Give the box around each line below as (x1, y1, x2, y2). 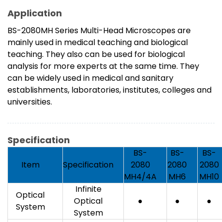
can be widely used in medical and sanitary (7, 72, 173, 84)
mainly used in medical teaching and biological (7, 37, 188, 49)
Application (7, 7, 62, 20)
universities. (7, 96, 52, 108)
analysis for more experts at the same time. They (7, 60, 199, 72)
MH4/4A (124, 171, 157, 183)
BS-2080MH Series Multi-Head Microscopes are (7, 25, 191, 37)
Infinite (75, 183, 102, 195)
